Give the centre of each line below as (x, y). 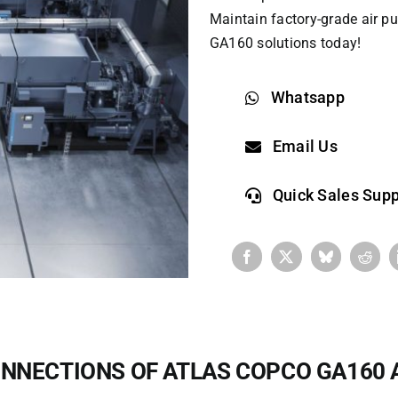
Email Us (305, 146)
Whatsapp (308, 97)
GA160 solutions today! (286, 43)
